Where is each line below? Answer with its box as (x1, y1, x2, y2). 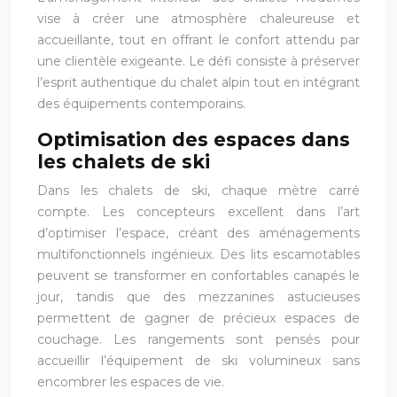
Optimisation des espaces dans (37, 128, 350, 151)
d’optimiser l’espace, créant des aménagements (37, 224, 360, 241)
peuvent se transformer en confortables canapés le (37, 267, 360, 284)
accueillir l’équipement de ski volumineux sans (37, 352, 360, 369)
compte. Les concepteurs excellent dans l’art (37, 203, 360, 220)
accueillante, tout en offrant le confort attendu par (37, 31, 360, 48)
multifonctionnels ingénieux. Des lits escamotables (37, 245, 360, 262)
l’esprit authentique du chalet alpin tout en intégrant (37, 74, 360, 90)
